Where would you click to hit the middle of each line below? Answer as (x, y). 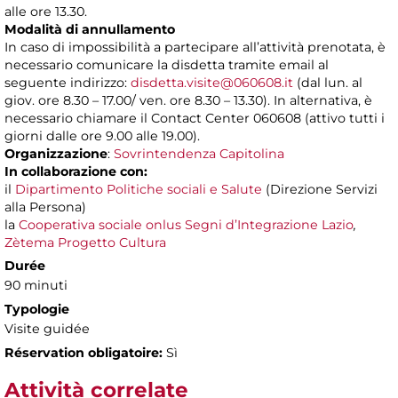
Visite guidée (47, 329)
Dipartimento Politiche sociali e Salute (139, 190)
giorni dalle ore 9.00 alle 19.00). (102, 136)
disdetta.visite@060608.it (212, 83)
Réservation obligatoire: (84, 353)
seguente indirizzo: (68, 83)
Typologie (37, 310)
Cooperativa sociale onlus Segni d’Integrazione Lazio (186, 225)
